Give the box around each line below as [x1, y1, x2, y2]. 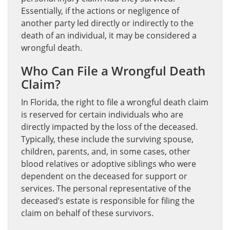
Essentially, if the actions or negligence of [21, 5, 179, 16]
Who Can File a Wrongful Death [21, 62, 205, 79]
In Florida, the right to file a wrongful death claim [21, 97, 208, 108]
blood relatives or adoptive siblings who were [21, 158, 196, 169]
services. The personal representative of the [21, 183, 191, 194]
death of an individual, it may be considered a [21, 30, 197, 41]
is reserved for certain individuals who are [21, 109, 183, 120]
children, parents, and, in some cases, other [21, 146, 190, 157]
